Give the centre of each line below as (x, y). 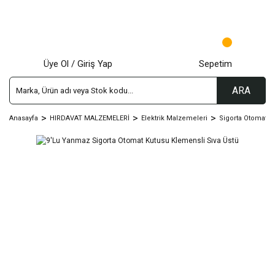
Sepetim (215, 64)
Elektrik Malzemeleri (174, 118)
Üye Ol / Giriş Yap (78, 64)
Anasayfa (24, 118)
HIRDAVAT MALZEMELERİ (90, 118)
